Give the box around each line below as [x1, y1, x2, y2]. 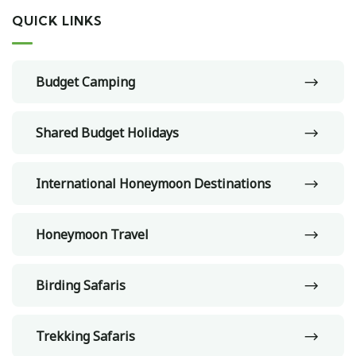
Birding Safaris [36, 276, 126, 294]
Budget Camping [36, 72, 135, 91]
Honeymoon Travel [36, 225, 149, 243]
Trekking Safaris [36, 327, 135, 345]
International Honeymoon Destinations [36, 174, 271, 192]
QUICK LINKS [12, 12, 103, 29]
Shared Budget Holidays [36, 123, 179, 141]
